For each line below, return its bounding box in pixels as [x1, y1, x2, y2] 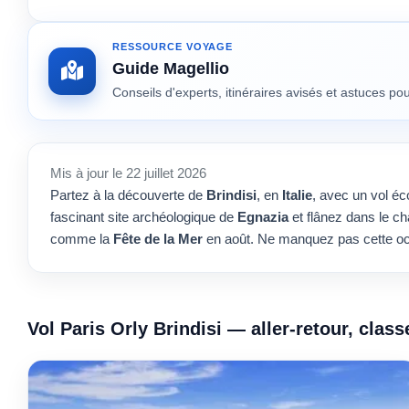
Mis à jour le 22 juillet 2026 [50, 165, 206, 182]
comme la [50, 231, 113, 247]
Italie [282, 187, 312, 204]
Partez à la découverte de [50, 187, 206, 204]
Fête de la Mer [113, 231, 203, 247]
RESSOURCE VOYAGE [111, 41, 234, 53]
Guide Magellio [111, 58, 229, 78]
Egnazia [237, 209, 288, 225]
